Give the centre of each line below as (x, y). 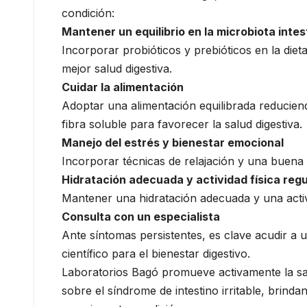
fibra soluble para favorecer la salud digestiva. (182, 124)
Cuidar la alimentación (123, 87)
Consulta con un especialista (141, 217)
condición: (88, 13)
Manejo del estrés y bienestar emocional (173, 143)
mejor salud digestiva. (117, 69)
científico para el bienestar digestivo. (156, 254)
